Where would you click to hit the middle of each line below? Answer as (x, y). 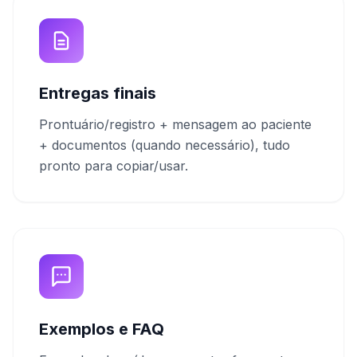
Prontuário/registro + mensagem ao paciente (175, 124)
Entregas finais (98, 93)
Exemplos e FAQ (102, 329)
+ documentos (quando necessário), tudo (165, 145)
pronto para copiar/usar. (114, 166)
